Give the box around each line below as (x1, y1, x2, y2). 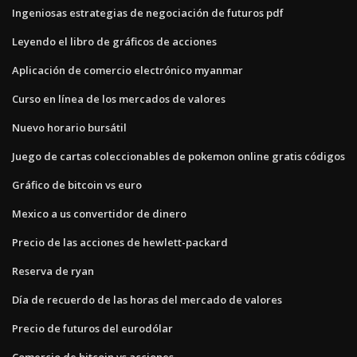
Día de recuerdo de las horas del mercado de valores (12, 292, 282, 307)
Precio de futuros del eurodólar (12, 320, 173, 335)
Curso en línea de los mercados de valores (12, 91, 226, 106)
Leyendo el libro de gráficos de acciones (12, 33, 217, 49)
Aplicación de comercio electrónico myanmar (12, 62, 243, 77)
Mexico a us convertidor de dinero (12, 206, 186, 221)
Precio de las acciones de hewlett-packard (12, 234, 228, 249)
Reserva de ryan (12, 263, 94, 278)
